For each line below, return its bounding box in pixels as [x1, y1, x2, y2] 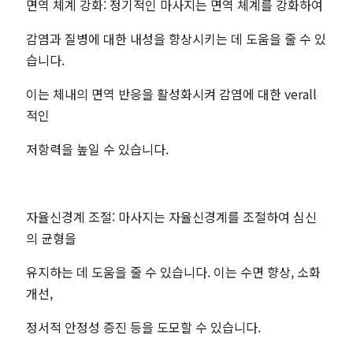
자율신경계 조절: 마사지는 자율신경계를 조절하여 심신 [26, 207, 318, 227]
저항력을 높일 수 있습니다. [26, 139, 169, 159]
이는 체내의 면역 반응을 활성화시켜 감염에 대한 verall [26, 84, 318, 104]
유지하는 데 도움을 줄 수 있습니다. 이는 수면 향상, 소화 [26, 262, 321, 282]
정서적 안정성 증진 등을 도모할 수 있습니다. [26, 318, 262, 337]
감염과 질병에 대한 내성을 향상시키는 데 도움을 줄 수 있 [26, 29, 327, 49]
